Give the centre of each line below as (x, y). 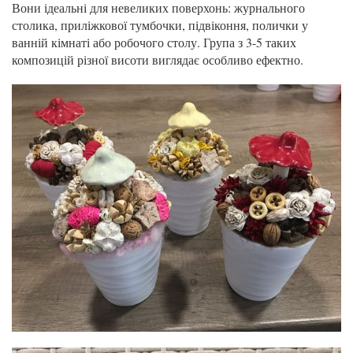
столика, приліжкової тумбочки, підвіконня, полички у (160, 25)
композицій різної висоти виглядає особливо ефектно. (158, 60)
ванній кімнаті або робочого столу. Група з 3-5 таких (154, 43)
